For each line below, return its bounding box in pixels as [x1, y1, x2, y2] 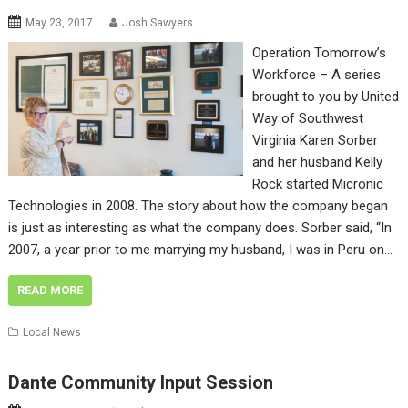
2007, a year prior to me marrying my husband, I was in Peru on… [8, 241, 393, 259]
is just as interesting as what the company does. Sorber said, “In [8, 219, 393, 237]
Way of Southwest [251, 110, 363, 127]
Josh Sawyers [122, 16, 194, 30]
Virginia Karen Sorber [251, 132, 378, 149]
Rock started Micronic [251, 176, 383, 193]
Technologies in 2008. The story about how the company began [8, 198, 389, 215]
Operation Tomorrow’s [251, 45, 386, 62]
